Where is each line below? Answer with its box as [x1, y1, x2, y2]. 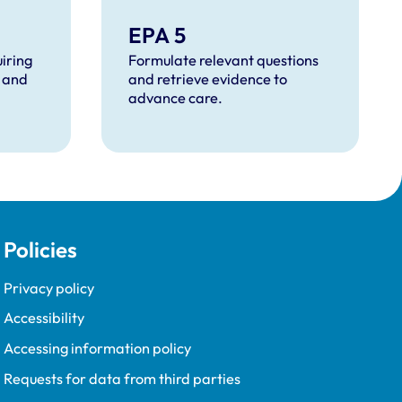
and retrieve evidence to [128, 69, 288, 88]
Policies [3, 235, 77, 263]
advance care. [128, 88, 226, 107]
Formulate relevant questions [128, 50, 319, 69]
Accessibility [3, 309, 84, 328]
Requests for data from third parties [3, 370, 240, 389]
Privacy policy [3, 278, 94, 297]
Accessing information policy [3, 339, 191, 358]
